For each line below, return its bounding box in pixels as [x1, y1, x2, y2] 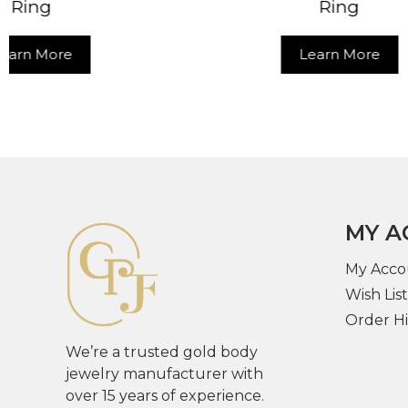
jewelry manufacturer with [66, 364, 263, 382]
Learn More [124, 45, 206, 63]
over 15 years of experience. [66, 386, 264, 404]
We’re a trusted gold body [66, 342, 258, 361]
